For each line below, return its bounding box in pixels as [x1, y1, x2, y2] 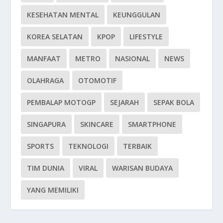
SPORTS [27, 141, 54, 151]
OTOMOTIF [78, 75, 117, 85]
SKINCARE [80, 119, 114, 129]
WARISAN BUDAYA [112, 163, 173, 173]
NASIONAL [115, 53, 150, 63]
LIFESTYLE [129, 31, 163, 41]
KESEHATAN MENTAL [27, 9, 99, 19]
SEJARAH [110, 97, 139, 107]
